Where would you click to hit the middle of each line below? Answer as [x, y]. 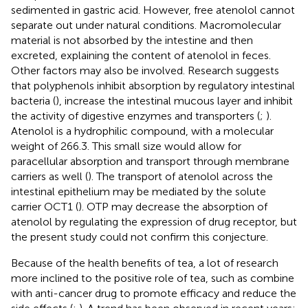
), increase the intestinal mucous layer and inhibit [174, 101]
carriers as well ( [49, 177]
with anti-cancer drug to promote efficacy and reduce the [154, 294]
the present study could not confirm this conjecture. [140, 237]
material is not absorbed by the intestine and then [132, 41]
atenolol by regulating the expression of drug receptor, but [154, 222]
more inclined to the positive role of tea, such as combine [153, 278]
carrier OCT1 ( [45, 207]
